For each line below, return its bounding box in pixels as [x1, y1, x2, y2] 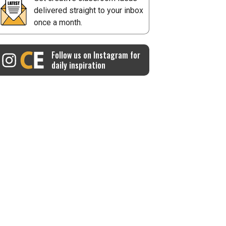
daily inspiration [51, 59, 105, 71]
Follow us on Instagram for [51, 49, 140, 61]
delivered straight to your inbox [34, 6, 143, 15]
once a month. [34, 18, 82, 27]
